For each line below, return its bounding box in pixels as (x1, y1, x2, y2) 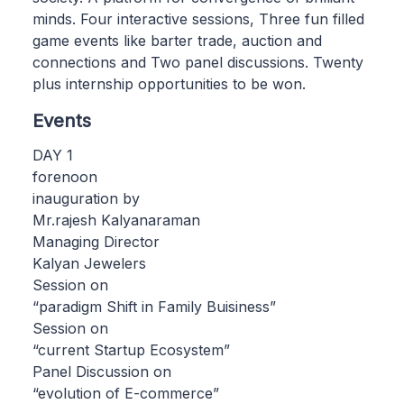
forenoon (32, 167, 97, 186)
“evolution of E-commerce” (32, 383, 219, 402)
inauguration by (32, 188, 140, 207)
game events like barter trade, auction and (32, 31, 322, 50)
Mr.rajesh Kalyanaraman (32, 210, 200, 229)
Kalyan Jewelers (32, 253, 146, 272)
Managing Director (32, 232, 160, 251)
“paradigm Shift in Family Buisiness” (32, 297, 276, 316)
